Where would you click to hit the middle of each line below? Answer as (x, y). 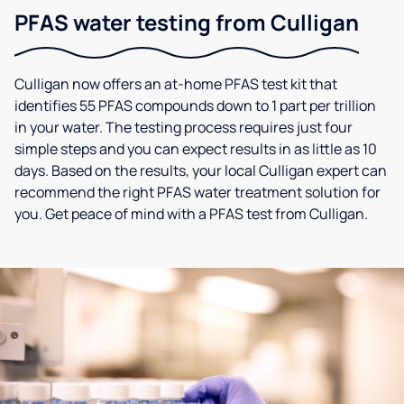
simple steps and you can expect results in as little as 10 (196, 149)
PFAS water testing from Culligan (187, 22)
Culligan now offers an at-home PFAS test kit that (176, 84)
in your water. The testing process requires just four (184, 127)
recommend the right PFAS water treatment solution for (197, 192)
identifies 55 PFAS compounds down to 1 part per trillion (195, 106)
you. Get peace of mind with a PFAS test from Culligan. (191, 214)
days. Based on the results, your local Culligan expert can (201, 170)
